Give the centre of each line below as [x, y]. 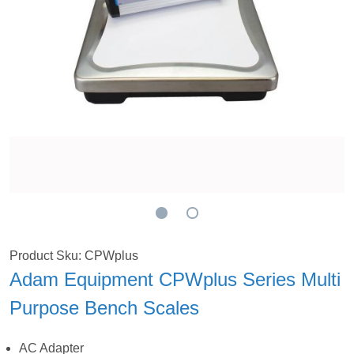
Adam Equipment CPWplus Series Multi [175, 279]
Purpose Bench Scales [104, 308]
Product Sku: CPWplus [74, 256]
